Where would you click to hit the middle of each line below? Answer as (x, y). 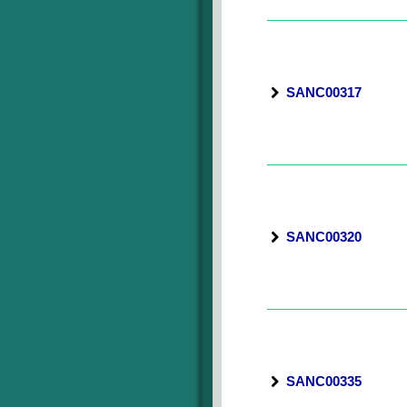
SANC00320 (324, 237)
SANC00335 (324, 381)
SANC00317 (324, 92)
